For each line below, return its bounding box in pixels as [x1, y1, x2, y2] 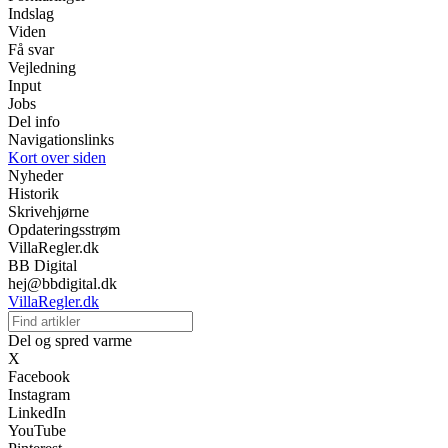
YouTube [8, 421, 66, 439]
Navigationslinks [8, 130, 114, 148]
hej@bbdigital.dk [8, 274, 117, 292]
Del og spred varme [8, 331, 132, 349]
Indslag [8, 4, 54, 22]
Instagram [8, 385, 70, 403]
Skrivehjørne [8, 202, 89, 220]
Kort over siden [8, 148, 106, 166]
